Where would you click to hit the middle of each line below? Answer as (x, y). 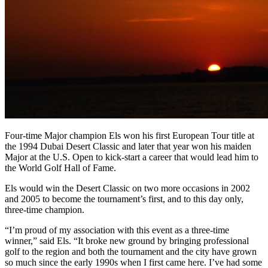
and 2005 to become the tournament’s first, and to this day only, (124, 199)
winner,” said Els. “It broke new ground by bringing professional (127, 240)
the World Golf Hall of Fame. (60, 167)
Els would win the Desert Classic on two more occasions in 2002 (127, 188)
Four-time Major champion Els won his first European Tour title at (130, 135)
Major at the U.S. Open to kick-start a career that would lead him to (132, 157)
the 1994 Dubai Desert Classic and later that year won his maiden (128, 146)
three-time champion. (45, 209)
